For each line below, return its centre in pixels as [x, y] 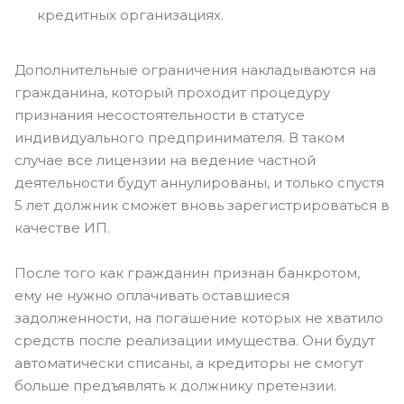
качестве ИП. [62, 228]
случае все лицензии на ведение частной [165, 160]
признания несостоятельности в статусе [160, 115]
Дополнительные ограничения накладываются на [195, 70]
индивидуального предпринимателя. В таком [179, 138]
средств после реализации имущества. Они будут [195, 340]
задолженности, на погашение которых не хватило [199, 318]
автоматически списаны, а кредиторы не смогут [189, 363]
